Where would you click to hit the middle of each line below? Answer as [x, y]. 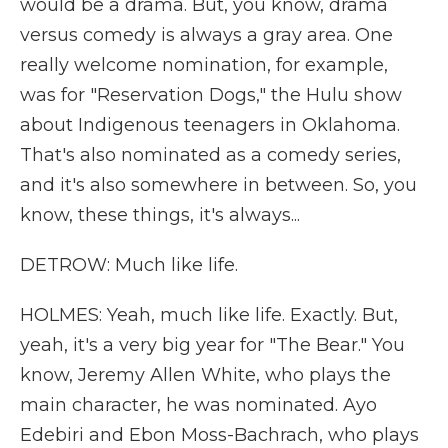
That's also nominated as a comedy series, [210, 155]
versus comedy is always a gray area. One [206, 35]
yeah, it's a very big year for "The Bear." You [212, 345]
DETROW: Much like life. [129, 265]
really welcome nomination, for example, [204, 65]
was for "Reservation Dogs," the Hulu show [211, 95]
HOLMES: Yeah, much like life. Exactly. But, [209, 315]
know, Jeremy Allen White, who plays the [205, 375]
